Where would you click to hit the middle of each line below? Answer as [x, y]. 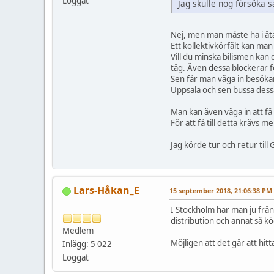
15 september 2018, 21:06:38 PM [221, 191]
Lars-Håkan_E [106, 191]
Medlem [78, 231]
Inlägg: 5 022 [87, 244]
